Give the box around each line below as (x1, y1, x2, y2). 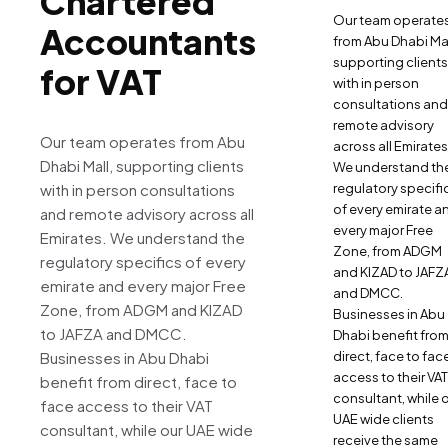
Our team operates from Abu (40, 131, 245, 151)
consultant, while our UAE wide (40, 419, 253, 439)
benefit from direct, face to (40, 371, 237, 391)
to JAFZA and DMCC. (40, 323, 187, 343)
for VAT (40, 59, 162, 103)
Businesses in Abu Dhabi (40, 347, 209, 367)
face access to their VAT (40, 395, 213, 415)
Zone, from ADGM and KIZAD (40, 299, 243, 319)
